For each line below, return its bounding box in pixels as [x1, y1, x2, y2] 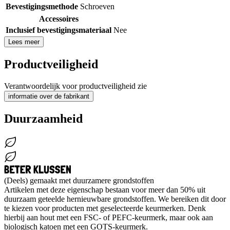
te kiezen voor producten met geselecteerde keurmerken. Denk [4, 203, 206, 213]
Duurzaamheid [4, 111, 83, 125]
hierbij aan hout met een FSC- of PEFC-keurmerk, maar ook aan [4, 213, 213, 222]
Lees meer [8, 38, 40, 46]
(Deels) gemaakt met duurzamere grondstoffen [4, 176, 154, 185]
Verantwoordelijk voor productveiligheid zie [4, 82, 147, 90]
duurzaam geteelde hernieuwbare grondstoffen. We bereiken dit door [4, 194, 226, 203]
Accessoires [39, 14, 79, 24]
